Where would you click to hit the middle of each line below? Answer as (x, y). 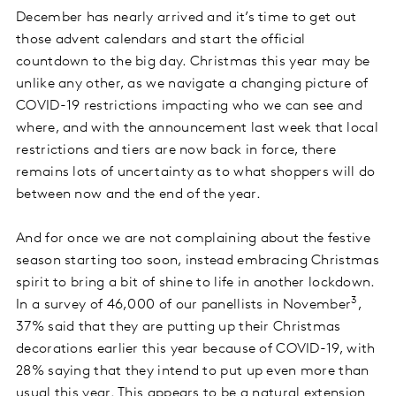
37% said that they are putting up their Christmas (179, 327)
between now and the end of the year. (138, 195)
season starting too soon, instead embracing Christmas (198, 261)
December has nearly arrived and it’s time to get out (187, 18)
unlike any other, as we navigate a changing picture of (192, 84)
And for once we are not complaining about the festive (193, 239)
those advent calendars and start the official (161, 40)
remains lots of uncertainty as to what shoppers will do (196, 173)
